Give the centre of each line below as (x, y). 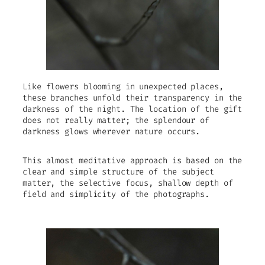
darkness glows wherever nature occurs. (112, 131)
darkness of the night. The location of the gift (132, 109)
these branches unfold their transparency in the (132, 98)
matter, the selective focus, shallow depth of (128, 183)
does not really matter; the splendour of (116, 120)
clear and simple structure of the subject (118, 172)
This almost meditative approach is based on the (132, 160)
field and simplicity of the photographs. (116, 194)
